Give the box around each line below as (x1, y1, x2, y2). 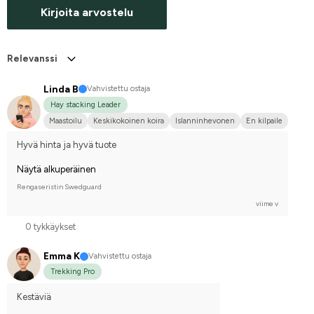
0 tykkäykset (25, 221, 76, 232)
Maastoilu (49, 116, 82, 125)
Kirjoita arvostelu (41, 5, 133, 19)
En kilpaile (246, 116, 282, 125)
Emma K (43, 250, 80, 263)
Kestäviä (17, 292, 51, 303)
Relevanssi (7, 53, 57, 64)
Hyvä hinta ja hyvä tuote (17, 139, 116, 150)
